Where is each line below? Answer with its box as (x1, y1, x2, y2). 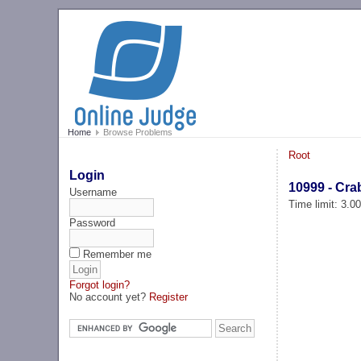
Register (149, 290, 189, 303)
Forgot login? (69, 278, 131, 291)
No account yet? (69, 290, 150, 303)
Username (69, 185, 118, 198)
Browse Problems (100, 127, 172, 138)
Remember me (83, 247, 152, 260)
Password (69, 216, 116, 229)
